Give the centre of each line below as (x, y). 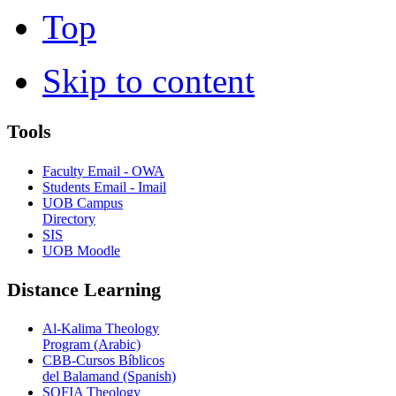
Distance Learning (84, 290)
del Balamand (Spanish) (109, 377)
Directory (69, 218)
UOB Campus (83, 202)
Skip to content (148, 80)
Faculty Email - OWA (103, 171)
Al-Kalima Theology (101, 329)
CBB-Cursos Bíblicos (103, 361)
